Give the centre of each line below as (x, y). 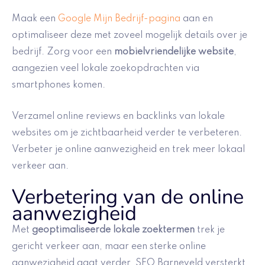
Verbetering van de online (128, 197)
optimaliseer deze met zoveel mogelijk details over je (130, 36)
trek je (210, 230)
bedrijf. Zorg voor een (63, 52)
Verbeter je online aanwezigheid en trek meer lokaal (128, 149)
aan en (197, 19)
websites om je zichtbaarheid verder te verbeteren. (127, 133)
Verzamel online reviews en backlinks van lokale (118, 116)
